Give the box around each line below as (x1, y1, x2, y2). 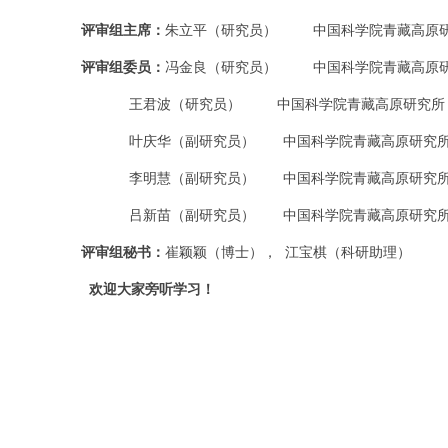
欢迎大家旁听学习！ (89, 282, 215, 297)
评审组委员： (81, 60, 165, 75)
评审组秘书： (81, 245, 165, 260)
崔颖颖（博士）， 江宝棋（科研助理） (165, 245, 411, 260)
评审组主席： (81, 23, 165, 38)
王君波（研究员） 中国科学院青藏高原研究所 (53, 97, 445, 112)
